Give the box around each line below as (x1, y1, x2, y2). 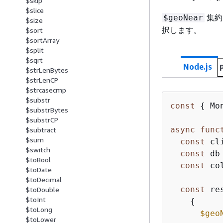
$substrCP (26, 115, 58, 124)
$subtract (26, 125, 56, 134)
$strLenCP (26, 76, 58, 85)
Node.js (183, 61, 212, 72)
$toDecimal (26, 175, 62, 184)
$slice (26, 6, 44, 15)
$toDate (26, 165, 52, 174)
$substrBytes (26, 106, 68, 114)
